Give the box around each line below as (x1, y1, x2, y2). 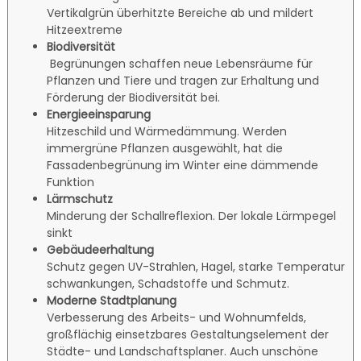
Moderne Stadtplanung (47, 292, 177, 309)
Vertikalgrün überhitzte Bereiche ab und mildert (47, 4, 314, 21)
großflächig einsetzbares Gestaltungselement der (47, 326, 330, 342)
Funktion (47, 173, 95, 190)
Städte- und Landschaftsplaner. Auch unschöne (47, 342, 319, 359)
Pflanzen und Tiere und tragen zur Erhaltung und (47, 72, 320, 89)
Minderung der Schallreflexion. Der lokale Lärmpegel (47, 207, 337, 224)
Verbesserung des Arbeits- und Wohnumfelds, (47, 309, 307, 326)
